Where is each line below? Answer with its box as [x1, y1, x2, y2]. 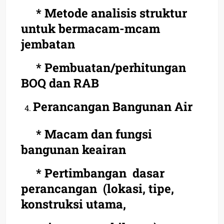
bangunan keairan [21, 141, 126, 157]
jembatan [21, 35, 75, 52]
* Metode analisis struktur [21, 4, 187, 21]
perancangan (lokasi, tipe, [21, 180, 174, 196]
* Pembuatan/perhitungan [21, 59, 186, 75]
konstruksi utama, [21, 195, 126, 212]
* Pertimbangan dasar [21, 164, 167, 181]
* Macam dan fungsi [21, 125, 152, 142]
